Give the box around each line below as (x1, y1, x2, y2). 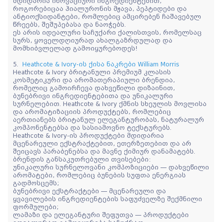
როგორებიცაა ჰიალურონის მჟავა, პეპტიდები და (13, 5, 187, 12)
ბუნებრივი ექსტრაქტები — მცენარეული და (13, 187, 166, 195)
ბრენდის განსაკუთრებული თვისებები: (13, 156, 151, 163)
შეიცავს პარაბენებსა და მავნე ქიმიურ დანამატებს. (13, 148, 195, 155)
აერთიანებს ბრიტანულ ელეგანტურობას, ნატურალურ (13, 116, 204, 123)
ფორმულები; (13, 203, 58, 211)
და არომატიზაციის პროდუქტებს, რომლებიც (13, 108, 171, 115)
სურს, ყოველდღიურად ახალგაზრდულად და (13, 37, 172, 44)
